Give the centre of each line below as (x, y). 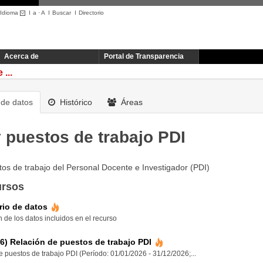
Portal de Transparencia (144, 57)
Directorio (91, 13)
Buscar (62, 13)
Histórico (75, 102)
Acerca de (21, 57)
